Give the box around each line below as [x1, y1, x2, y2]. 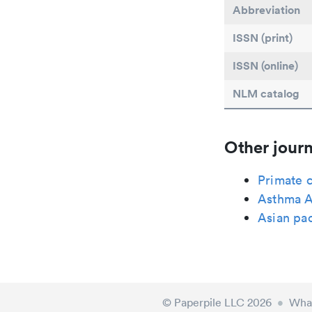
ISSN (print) [233, 31, 292, 45]
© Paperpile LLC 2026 [162, 295, 272, 309]
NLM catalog [233, 86, 299, 101]
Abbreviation [233, 3, 300, 17]
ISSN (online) [233, 58, 298, 73]
